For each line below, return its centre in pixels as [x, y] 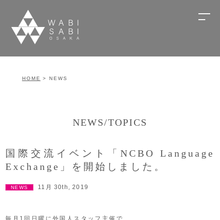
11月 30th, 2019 [63, 187]
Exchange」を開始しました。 [86, 166]
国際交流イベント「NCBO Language [110, 153]
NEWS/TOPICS [110, 122]
